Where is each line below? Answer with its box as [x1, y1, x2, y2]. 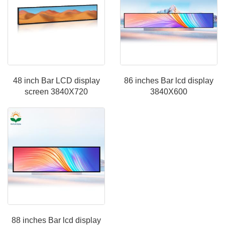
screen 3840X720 [25, 87, 88, 96]
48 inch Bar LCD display [13, 76, 100, 85]
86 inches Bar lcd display [124, 76, 213, 85]
